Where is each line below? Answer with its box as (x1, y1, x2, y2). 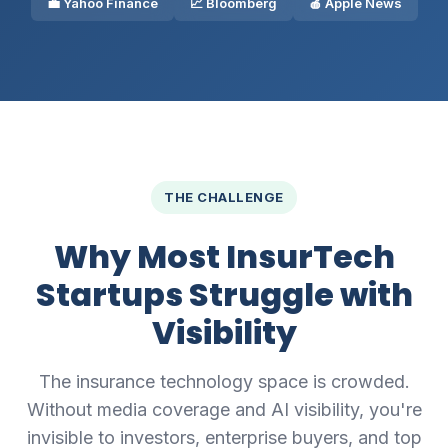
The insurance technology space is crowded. (38, 370, 410, 392)
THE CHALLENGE (164, 189, 284, 206)
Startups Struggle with (35, 271, 413, 317)
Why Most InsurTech (53, 233, 395, 279)
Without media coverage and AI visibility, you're (26, 398, 422, 420)
